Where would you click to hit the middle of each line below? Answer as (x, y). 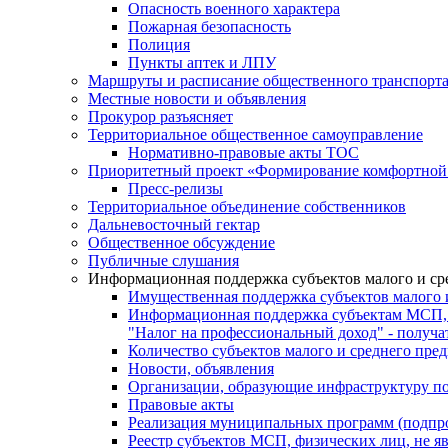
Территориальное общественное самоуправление (255, 135)
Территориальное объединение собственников (247, 207)
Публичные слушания (163, 261)
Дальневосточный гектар (174, 225)
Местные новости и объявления (197, 99)
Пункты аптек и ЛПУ (202, 63)
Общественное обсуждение (181, 243)
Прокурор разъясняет (160, 117)
